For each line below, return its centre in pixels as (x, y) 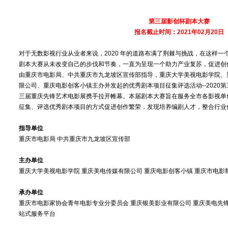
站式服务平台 (37, 214)
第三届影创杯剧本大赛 (179, 21)
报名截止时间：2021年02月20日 (179, 32)
